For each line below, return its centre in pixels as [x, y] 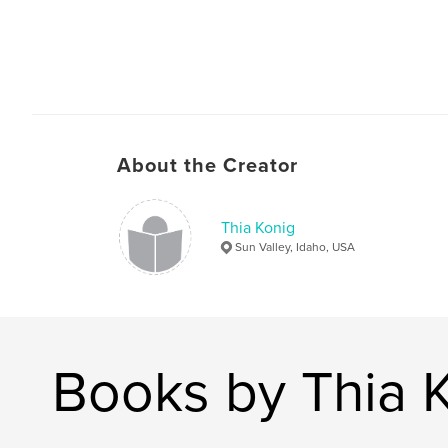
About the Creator [207, 165]
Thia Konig [258, 227]
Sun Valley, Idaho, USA [295, 246]
